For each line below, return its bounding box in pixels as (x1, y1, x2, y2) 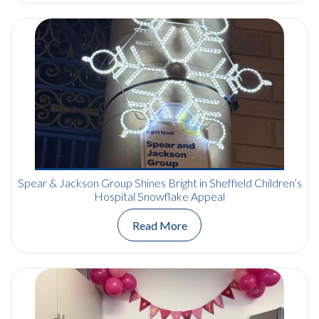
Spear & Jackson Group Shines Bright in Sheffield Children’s (17, 176, 302, 190)
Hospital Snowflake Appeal (94, 189, 225, 204)
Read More (132, 218, 187, 232)
